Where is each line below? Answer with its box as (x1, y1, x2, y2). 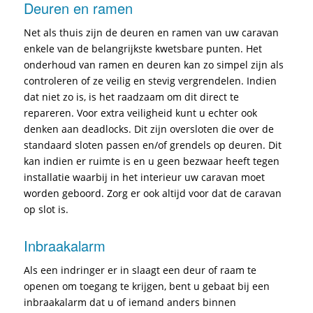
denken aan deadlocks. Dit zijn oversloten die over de (23, 122, 274, 136)
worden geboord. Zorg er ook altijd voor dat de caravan (23, 187, 282, 201)
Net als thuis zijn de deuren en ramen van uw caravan (23, 26, 279, 40)
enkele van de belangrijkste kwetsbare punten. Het (23, 42, 262, 56)
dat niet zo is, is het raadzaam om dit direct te (23, 90, 239, 104)
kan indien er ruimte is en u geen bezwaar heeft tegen (23, 154, 279, 168)
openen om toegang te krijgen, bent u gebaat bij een (23, 279, 270, 293)
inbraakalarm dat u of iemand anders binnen (23, 296, 236, 310)
